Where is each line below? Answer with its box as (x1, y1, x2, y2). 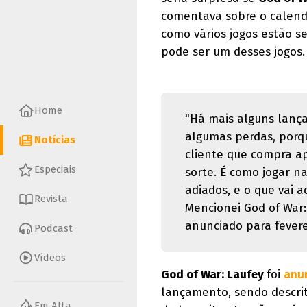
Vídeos (34, 251, 66, 265)
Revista (34, 193, 68, 206)
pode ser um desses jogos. (161, 45, 305, 59)
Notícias (34, 134, 75, 147)
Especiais (34, 163, 76, 176)
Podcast (34, 222, 73, 235)
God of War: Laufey (161, 267, 267, 282)
